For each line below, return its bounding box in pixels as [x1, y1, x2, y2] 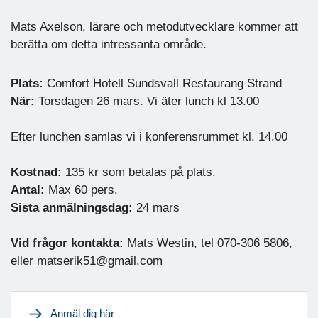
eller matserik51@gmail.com [11, 254, 163, 268]
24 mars [133, 201, 183, 215]
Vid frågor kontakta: [11, 236, 127, 251]
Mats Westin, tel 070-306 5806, [127, 236, 292, 251]
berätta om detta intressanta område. [11, 38, 207, 52]
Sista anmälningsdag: [11, 201, 133, 215]
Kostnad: [11, 165, 62, 180]
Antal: [11, 183, 48, 197]
